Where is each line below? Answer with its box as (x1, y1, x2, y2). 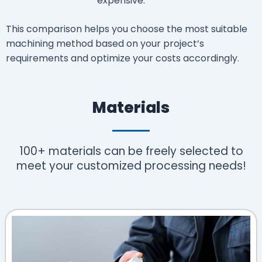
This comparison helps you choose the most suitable (6, 22, 247, 36)
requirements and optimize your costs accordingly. (6, 51, 239, 65)
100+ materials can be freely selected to (19, 143, 243, 160)
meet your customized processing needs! (16, 158, 246, 174)
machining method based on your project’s (6, 37, 204, 51)
